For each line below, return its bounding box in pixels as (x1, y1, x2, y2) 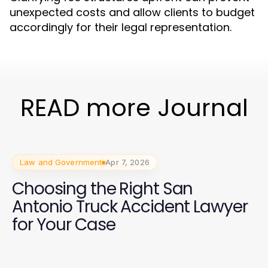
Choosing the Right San (12, 177, 193, 200)
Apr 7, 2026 (105, 157, 150, 167)
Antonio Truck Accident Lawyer (12, 195, 248, 218)
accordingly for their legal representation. (10, 20, 232, 35)
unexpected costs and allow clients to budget (10, 5, 255, 20)
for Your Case (12, 213, 115, 236)
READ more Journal (20, 91, 248, 124)
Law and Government (20, 157, 102, 167)
